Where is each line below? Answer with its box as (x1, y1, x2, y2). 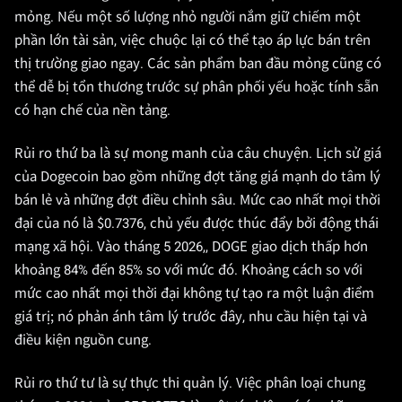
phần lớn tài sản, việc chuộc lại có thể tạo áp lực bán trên (14, 32, 371, 48)
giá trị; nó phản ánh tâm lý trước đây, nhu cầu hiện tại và (14, 309, 367, 325)
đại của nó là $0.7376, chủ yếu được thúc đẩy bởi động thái (14, 215, 379, 232)
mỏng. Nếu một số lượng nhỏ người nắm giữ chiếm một (14, 9, 361, 25)
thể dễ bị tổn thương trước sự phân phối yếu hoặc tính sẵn (14, 79, 379, 95)
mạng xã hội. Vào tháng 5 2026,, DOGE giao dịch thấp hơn (14, 239, 368, 255)
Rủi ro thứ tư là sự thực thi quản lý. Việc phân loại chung (14, 375, 365, 391)
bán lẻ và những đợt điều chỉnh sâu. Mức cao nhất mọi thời (14, 192, 380, 208)
